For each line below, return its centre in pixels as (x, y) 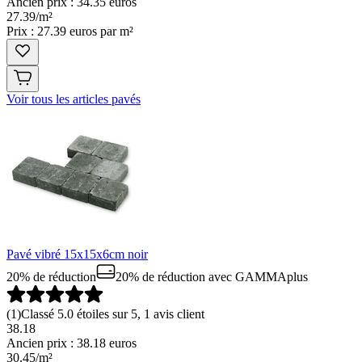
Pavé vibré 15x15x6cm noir (77, 254)
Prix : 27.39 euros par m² (70, 31)
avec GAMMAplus (257, 276)
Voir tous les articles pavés (74, 99)
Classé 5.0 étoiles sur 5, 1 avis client (113, 314)
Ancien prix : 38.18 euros (72, 343)
